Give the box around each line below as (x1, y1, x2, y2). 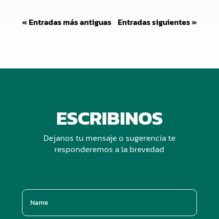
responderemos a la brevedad (54, 143, 165, 156)
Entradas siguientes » (118, 16, 197, 28)
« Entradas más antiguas (22, 16, 111, 28)
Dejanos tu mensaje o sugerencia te (43, 131, 175, 145)
